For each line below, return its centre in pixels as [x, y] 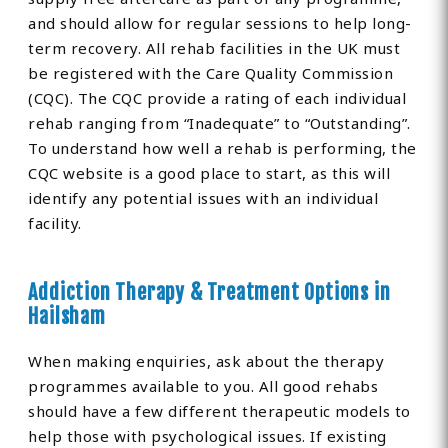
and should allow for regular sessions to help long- [220, 23]
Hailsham [67, 317]
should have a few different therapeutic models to [219, 411]
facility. [55, 223]
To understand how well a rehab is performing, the [222, 148]
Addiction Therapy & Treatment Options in [209, 293]
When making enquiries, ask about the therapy [206, 361]
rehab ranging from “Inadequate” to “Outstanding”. [219, 123]
